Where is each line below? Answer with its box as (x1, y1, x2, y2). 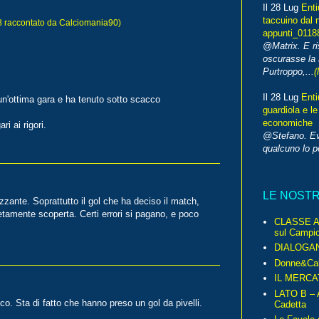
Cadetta (274, 298, 307, 310)
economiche (263, 117, 313, 129)
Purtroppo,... (263, 66, 314, 78)
